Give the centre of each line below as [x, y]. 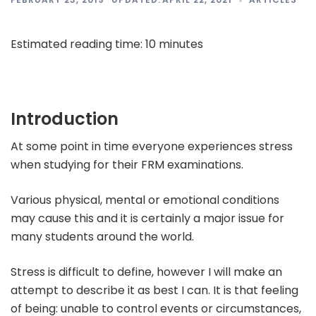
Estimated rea [50, 44]
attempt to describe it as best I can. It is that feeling [154, 290]
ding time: [117, 44]
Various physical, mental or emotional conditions [145, 200]
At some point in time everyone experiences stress [152, 146]
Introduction [65, 119]
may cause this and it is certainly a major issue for [147, 218]
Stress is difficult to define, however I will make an [146, 272]
